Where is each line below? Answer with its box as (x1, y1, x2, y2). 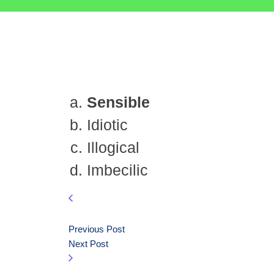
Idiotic (87, 116, 128, 133)
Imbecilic (87, 161, 148, 179)
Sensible (87, 94, 150, 111)
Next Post (68, 239, 108, 249)
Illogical (87, 139, 139, 156)
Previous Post (68, 224, 125, 234)
